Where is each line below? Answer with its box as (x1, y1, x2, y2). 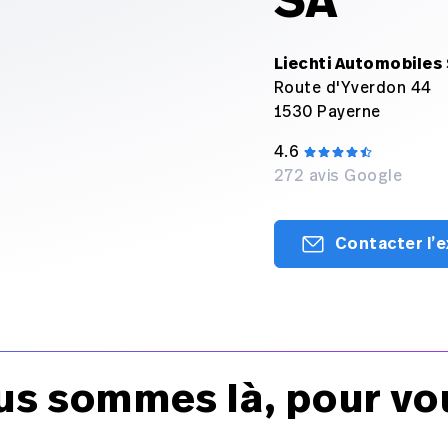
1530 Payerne (274, 101, 381, 122)
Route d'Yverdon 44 (274, 77, 432, 98)
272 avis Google (274, 165, 403, 186)
